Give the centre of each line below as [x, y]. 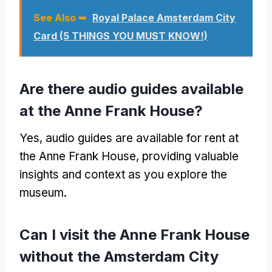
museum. [43, 192]
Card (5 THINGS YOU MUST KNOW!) [121, 36]
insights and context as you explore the [123, 174]
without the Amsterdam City [119, 256]
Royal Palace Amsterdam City [164, 17]
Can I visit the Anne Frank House [134, 234]
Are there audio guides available [131, 89]
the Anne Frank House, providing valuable [129, 156]
